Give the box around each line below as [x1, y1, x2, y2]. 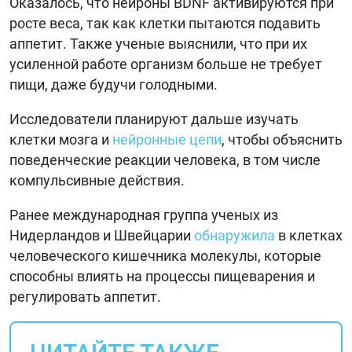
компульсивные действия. [9, 172, 185, 189]
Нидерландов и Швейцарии [9, 227, 194, 244]
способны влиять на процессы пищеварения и [9, 268, 315, 285]
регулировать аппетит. [9, 288, 161, 306]
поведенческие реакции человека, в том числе [9, 152, 321, 169]
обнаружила [194, 227, 275, 244]
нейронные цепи [112, 131, 222, 148]
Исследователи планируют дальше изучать [9, 111, 299, 128]
